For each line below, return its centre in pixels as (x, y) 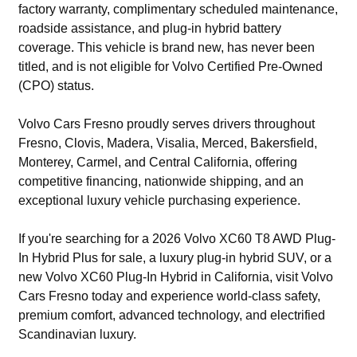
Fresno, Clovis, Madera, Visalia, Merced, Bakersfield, (168, 143)
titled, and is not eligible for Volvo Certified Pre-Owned (171, 67)
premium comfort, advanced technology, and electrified (172, 315)
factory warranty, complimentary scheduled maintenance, (178, 9)
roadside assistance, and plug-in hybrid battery (150, 28)
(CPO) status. (57, 86)
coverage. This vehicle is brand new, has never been (167, 47)
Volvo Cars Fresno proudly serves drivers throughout (167, 124)
